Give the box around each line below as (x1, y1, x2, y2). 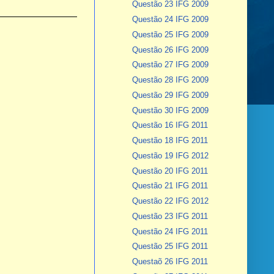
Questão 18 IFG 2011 (131, 136, 208, 146)
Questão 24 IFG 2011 (131, 226, 208, 236)
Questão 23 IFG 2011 (131, 211, 208, 221)
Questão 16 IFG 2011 (131, 120, 208, 130)
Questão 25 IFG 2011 (131, 242, 208, 251)
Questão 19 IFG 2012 (131, 150, 209, 160)
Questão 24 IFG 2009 (131, 15, 209, 24)
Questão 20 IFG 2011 (131, 166, 208, 176)
